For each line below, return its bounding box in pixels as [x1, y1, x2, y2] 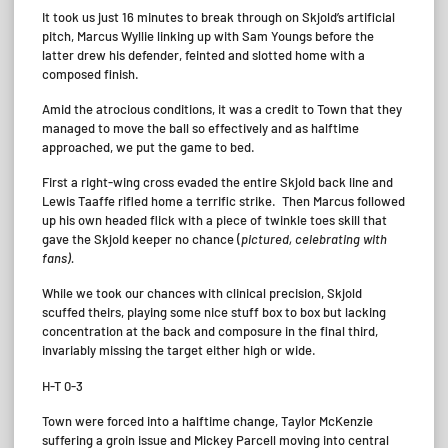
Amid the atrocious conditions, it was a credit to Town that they [42, 100, 402, 117]
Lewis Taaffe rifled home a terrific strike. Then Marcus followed [42, 193, 405, 209]
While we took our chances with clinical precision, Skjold [42, 285, 362, 302]
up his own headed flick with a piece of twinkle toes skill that [42, 212, 387, 228]
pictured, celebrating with [241, 231, 387, 247]
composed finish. [42, 65, 139, 82]
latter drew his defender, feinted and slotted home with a [42, 46, 365, 63]
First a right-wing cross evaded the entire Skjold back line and [42, 174, 393, 190]
